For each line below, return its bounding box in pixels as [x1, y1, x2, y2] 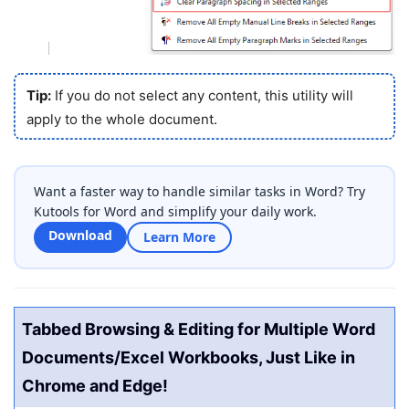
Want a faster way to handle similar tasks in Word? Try [34, 183, 365, 200]
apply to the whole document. [26, 110, 217, 128]
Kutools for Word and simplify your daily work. [34, 203, 317, 220]
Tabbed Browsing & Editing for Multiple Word [22, 320, 375, 339]
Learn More [143, 228, 215, 246]
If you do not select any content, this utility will [50, 86, 353, 104]
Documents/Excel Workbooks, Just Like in [22, 348, 355, 367]
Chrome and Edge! [22, 376, 168, 395]
